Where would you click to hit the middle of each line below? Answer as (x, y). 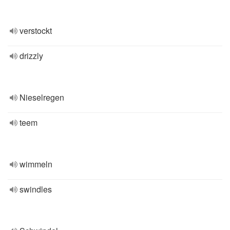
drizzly (31, 56)
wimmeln (36, 164)
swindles (36, 189)
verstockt (36, 31)
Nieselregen (42, 97)
